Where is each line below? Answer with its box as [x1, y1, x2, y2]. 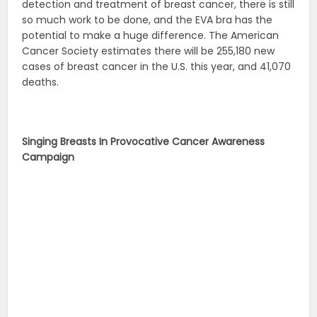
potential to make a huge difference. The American [22, 28, 279, 42]
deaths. [22, 74, 59, 89]
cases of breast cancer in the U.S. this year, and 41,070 [22, 59, 292, 74]
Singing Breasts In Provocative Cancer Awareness [22, 134, 265, 149]
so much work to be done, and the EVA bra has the [22, 12, 273, 27]
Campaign [22, 149, 75, 164]
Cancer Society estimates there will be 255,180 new [22, 43, 275, 58]
